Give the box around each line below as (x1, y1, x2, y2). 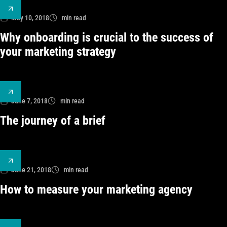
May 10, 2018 (11, 14, 49, 22)
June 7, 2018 (11, 97, 48, 105)
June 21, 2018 (11, 166, 51, 174)
